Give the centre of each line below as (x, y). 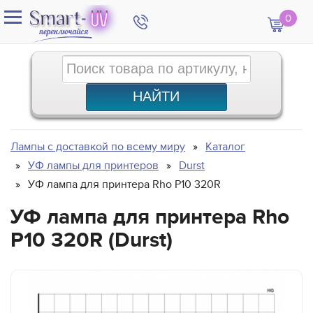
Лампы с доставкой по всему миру (98, 146)
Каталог (225, 146)
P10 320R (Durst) (92, 240)
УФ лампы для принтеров (93, 165)
